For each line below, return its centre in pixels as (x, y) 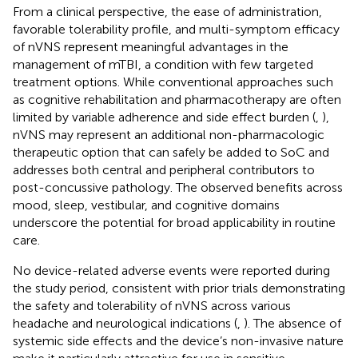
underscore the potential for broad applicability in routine (174, 222)
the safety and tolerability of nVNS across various (152, 305)
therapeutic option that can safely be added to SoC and (171, 152)
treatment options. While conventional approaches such (173, 82)
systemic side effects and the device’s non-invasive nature (178, 340)
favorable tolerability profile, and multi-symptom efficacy (176, 29)
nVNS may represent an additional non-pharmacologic (169, 134)
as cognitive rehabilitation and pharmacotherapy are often (177, 99)
